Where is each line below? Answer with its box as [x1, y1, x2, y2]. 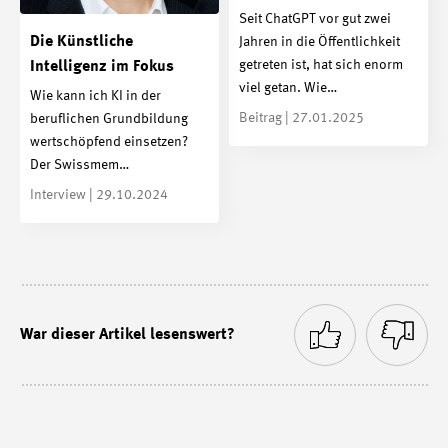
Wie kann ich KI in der [30, 89, 161, 104]
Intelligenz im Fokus [30, 58, 174, 75]
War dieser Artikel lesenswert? [20, 327, 235, 344]
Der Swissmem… [30, 158, 129, 173]
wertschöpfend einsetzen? [30, 135, 188, 150]
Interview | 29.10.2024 [30, 188, 168, 203]
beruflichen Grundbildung [30, 112, 188, 127]
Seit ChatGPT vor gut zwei [239, 12, 391, 27]
